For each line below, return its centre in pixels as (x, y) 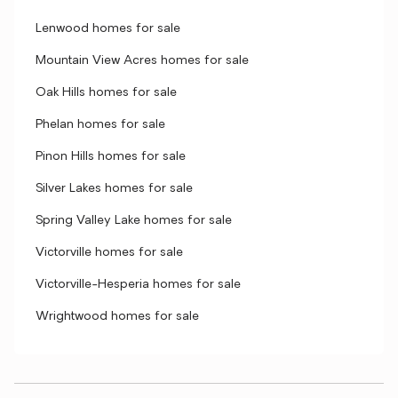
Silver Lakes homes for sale (114, 189)
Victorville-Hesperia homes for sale (138, 285)
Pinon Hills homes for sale (111, 157)
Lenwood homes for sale (108, 29)
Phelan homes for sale (100, 125)
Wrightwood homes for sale (117, 317)
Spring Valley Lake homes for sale (134, 221)
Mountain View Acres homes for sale (142, 61)
